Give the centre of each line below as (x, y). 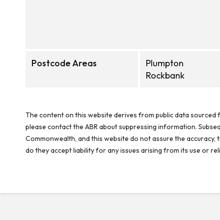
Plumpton (165, 63)
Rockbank (165, 75)
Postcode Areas (64, 63)
